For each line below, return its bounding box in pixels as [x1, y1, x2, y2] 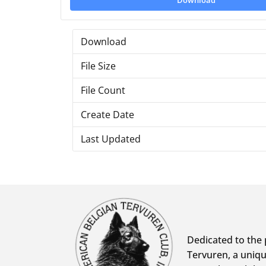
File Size [80, 59, 116, 72]
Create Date [80, 107, 134, 121]
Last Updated [80, 132, 141, 145]
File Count [80, 83, 125, 97]
